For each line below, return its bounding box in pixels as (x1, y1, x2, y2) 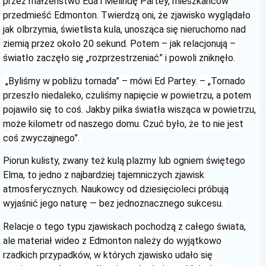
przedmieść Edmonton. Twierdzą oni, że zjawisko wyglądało (3, 9, 251, 21)
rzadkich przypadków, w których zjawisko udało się (3, 249, 213, 261)
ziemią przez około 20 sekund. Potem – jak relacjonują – (3, 38, 236, 50)
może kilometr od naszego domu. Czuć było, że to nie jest (3, 118, 243, 129)
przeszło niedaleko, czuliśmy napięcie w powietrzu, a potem (3, 89, 251, 101)
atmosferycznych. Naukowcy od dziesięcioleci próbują (3, 183, 229, 195)
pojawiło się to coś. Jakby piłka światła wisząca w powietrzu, (3, 103, 256, 115)
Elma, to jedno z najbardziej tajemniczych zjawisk (3, 169, 204, 181)
